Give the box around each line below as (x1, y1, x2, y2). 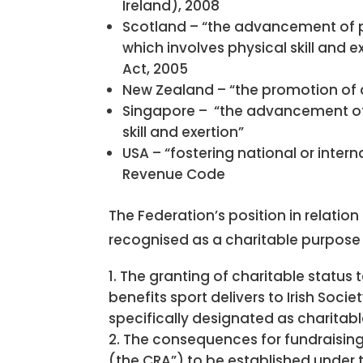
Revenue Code (122, 164, 226, 184)
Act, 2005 (122, 59, 189, 79)
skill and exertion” (122, 122, 245, 142)
